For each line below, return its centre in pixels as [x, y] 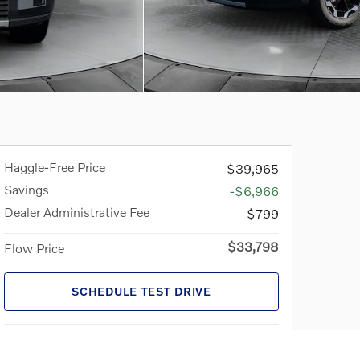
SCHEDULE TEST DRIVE [141, 292]
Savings [27, 189]
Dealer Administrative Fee [77, 211]
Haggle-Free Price [55, 166]
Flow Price [34, 247]
